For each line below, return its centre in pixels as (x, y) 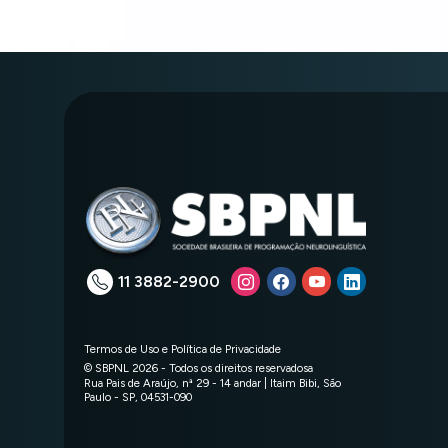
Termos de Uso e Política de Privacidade (182, 348)
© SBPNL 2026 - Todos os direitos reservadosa (198, 367)
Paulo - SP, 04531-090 (138, 396)
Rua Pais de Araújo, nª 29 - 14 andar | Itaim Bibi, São (212, 382)
